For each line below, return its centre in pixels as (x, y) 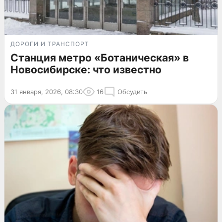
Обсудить (132, 91)
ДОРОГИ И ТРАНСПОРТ (50, 44)
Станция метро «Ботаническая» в (100, 57)
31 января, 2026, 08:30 (47, 91)
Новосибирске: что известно (86, 69)
